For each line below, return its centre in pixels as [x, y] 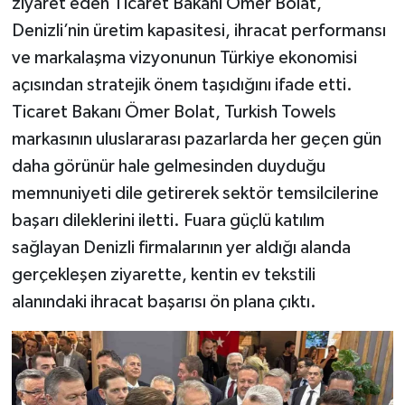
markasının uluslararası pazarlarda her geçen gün [196, 139]
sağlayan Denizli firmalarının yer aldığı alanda [181, 247]
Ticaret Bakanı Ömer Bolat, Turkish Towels [174, 112]
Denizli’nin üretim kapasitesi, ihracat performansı [198, 30]
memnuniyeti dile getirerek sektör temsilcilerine [195, 193]
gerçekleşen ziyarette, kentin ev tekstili [163, 274]
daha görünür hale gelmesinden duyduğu [168, 166]
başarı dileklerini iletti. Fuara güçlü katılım [168, 220]
